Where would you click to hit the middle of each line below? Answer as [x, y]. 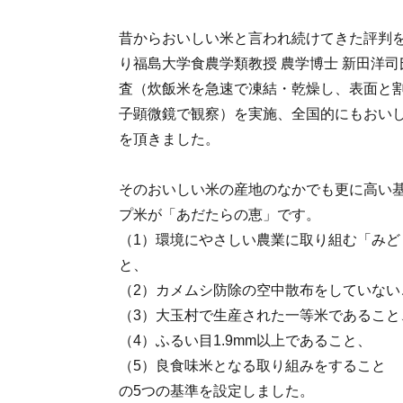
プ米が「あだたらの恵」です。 [219, 215]
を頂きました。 [169, 139]
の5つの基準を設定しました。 [216, 391]
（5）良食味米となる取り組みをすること [252, 366]
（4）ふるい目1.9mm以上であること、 [245, 340]
